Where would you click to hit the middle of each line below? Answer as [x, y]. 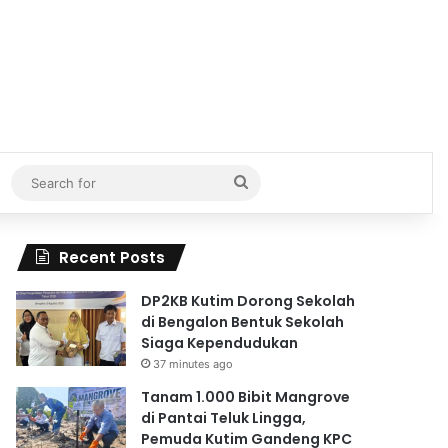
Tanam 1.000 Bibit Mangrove [246, 396]
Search [272, 181]
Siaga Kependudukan [220, 342]
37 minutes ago [193, 363]
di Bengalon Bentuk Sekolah [243, 321]
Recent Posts [112, 257]
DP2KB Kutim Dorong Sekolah [248, 300]
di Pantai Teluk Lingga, [224, 417]
